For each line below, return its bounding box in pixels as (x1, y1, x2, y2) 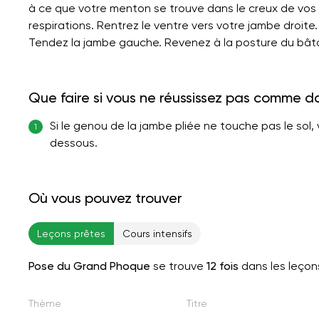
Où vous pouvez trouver (28, 189, 182, 206)
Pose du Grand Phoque (28, 258, 150, 273)
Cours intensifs (122, 227, 192, 239)
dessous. (50, 135, 98, 150)
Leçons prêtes (37, 227, 105, 239)
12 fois (206, 258, 239, 273)
